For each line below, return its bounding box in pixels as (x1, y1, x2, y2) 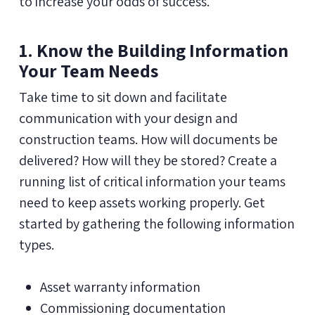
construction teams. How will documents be (18, 129, 278, 148)
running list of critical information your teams (18, 172, 285, 191)
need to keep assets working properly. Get (18, 193, 265, 212)
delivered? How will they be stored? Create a (18, 150, 277, 169)
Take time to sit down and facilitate (18, 87, 227, 106)
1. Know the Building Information (18, 37, 288, 62)
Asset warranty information (39, 277, 200, 296)
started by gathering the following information (18, 214, 295, 233)
